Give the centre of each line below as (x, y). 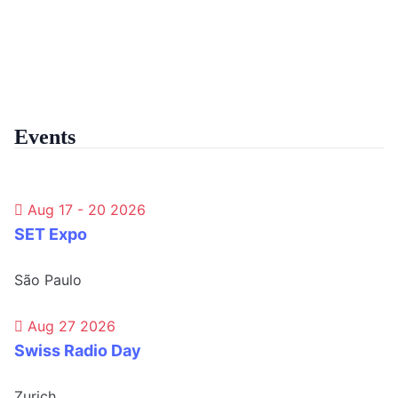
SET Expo (51, 235)
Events (45, 137)
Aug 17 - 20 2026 (87, 210)
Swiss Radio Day (78, 351)
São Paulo (48, 280)
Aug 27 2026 (72, 326)
